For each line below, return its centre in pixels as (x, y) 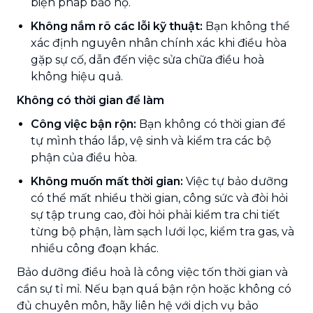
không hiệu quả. (77, 76)
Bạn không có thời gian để (211, 124)
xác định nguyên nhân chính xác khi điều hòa (159, 43)
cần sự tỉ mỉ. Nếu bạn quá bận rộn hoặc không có (154, 289)
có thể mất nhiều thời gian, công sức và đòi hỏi (159, 198)
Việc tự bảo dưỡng (236, 181)
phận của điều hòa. (84, 157)
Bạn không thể (246, 26)
